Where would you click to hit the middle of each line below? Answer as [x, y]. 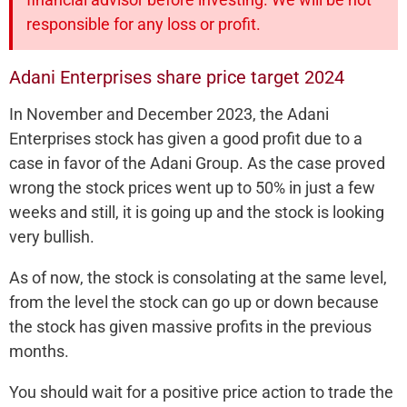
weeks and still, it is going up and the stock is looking [197, 212]
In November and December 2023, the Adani [169, 114]
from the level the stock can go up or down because [194, 302]
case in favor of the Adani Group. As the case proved [197, 163]
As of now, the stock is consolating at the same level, [198, 277]
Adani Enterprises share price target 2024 [177, 77]
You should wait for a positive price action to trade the [201, 392]
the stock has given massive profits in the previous [190, 326]
